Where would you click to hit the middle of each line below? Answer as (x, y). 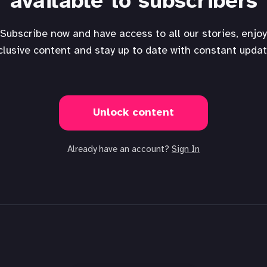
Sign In (186, 150)
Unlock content (133, 113)
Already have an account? (119, 150)
